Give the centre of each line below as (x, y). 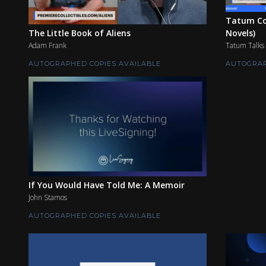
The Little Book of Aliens (80, 33)
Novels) (240, 33)
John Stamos (48, 198)
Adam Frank (47, 45)
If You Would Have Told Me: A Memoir (107, 185)
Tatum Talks (245, 45)
